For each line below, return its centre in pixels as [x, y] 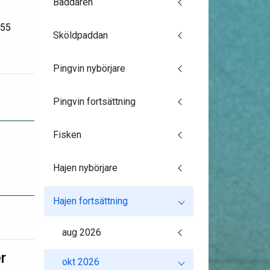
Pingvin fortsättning [94, 102]
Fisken [67, 135]
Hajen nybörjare [85, 168]
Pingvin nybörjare [89, 68]
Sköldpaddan [80, 35]
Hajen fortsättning [90, 201]
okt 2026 [80, 262]
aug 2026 [81, 232]
